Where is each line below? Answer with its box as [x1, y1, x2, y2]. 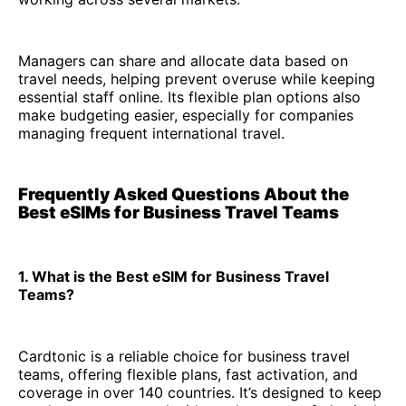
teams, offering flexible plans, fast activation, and [18, 365, 358, 384]
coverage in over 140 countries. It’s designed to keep [18, 383, 382, 402]
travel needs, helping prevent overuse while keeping [18, 69, 375, 88]
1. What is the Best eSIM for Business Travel [18, 267, 329, 286]
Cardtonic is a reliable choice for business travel [18, 347, 350, 366]
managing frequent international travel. [18, 123, 285, 142]
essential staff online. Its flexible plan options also [18, 87, 361, 106]
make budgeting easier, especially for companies [18, 105, 353, 124]
